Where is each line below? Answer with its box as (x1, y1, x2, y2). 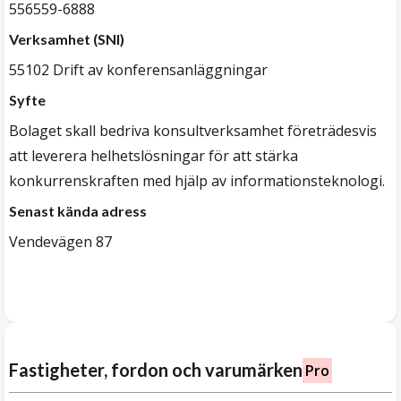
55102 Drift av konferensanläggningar (9, 60, 268, 80)
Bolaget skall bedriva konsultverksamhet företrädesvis (9, 121, 377, 141)
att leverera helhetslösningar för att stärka (9, 146, 298, 166)
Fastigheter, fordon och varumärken (9, 359, 303, 380)
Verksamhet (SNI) (9, 30, 124, 47)
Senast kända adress (9, 202, 147, 219)
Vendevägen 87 (9, 232, 112, 252)
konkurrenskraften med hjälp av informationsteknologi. (9, 171, 385, 191)
